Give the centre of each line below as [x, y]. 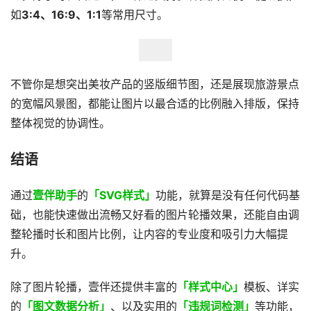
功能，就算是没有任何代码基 [228, 195]
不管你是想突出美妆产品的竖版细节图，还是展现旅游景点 [155, 84]
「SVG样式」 [122, 195]
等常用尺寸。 [135, 15]
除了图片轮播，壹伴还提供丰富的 [94, 287]
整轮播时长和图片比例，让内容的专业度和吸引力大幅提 [149, 234]
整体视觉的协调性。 [60, 123]
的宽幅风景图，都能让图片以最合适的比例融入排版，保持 [155, 104]
